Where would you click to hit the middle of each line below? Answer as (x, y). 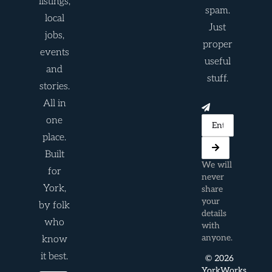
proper (217, 44)
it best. (55, 256)
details (214, 213)
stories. (54, 86)
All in (54, 103)
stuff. (217, 78)
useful (217, 61)
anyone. (217, 237)
